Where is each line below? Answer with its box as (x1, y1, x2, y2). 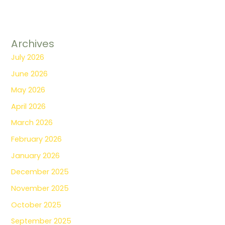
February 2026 (11, 134, 62, 145)
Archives (11, 36, 55, 51)
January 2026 (11, 150, 60, 161)
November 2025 (11, 183, 69, 194)
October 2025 (11, 199, 62, 210)
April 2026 (11, 101, 46, 111)
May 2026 (11, 85, 46, 95)
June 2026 (11, 68, 48, 79)
